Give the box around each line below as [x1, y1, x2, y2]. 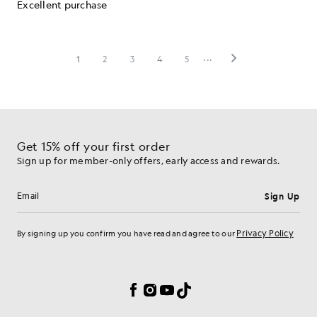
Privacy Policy [236, 227, 294, 238]
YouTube [158, 281, 206, 296]
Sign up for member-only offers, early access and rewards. [17, 154, 280, 166]
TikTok [175, 281, 212, 296]
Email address [16, 195, 93, 209]
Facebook [124, 281, 178, 296]
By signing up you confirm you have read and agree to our [17, 229, 237, 239]
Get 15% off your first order [17, 139, 170, 154]
